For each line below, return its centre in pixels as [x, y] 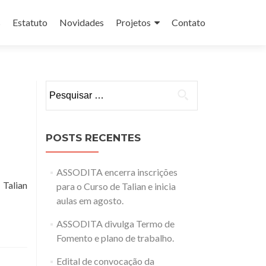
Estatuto [30, 22]
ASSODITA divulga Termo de [115, 224]
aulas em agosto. [90, 200]
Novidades [82, 22]
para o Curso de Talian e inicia [116, 186]
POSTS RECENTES [93, 138]
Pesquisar [65, 87]
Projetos [133, 22]
